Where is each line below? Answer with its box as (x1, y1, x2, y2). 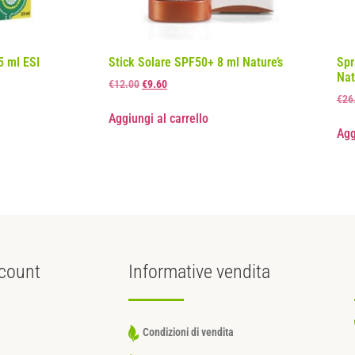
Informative (128, 261, 216, 284)
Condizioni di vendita (142, 326, 234, 340)
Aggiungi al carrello (109, 111, 208, 127)
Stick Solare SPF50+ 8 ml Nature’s (109, 54, 283, 70)
